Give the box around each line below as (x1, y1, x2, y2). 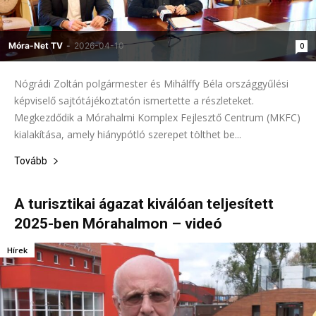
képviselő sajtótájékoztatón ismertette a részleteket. (14, 94, 254, 108)
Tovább (14, 155, 47, 167)
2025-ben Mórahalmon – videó (14, 215, 222, 233)
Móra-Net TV (8, 40, 63, 51)
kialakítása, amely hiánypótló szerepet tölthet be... (14, 128, 241, 142)
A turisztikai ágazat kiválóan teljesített (14, 195, 274, 213)
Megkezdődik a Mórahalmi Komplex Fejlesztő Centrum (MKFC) (14, 111, 300, 125)
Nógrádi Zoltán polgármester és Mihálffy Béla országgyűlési (14, 77, 288, 91)
